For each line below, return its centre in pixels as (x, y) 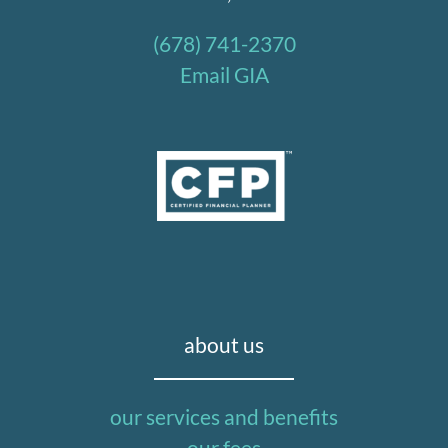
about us (224, 345)
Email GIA (224, 75)
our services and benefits (224, 417)
